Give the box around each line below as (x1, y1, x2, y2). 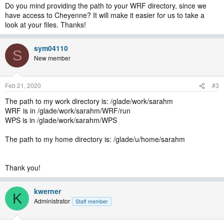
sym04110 (34, 43, 68, 53)
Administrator (34, 196, 70, 205)
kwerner (34, 186, 61, 196)
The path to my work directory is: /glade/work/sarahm (5, 96, 173, 106)
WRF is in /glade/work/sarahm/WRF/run (5, 105, 130, 115)
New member (34, 53, 70, 62)
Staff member (75, 197, 108, 205)
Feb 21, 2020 (5, 81, 41, 89)
